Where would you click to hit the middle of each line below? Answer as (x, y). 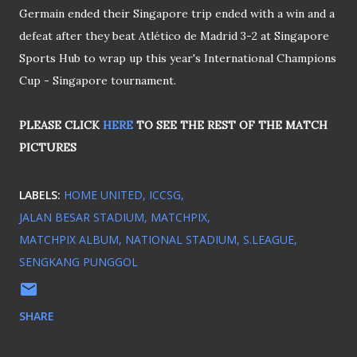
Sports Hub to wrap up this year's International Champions (178, 59)
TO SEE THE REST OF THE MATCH (230, 126)
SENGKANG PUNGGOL (78, 262)
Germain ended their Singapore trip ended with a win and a (177, 14)
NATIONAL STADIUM (181, 240)
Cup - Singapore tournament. (98, 81)
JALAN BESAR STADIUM (82, 218)
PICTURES (48, 148)
